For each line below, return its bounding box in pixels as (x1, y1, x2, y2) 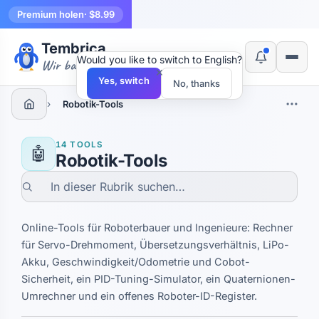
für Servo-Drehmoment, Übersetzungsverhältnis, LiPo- (21, 239, 289, 251)
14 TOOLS (56, 139, 104, 150)
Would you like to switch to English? (77, 53, 242, 66)
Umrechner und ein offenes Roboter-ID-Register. (21, 290, 257, 302)
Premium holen (17, 8, 84, 20)
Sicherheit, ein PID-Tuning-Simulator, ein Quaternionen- (21, 273, 296, 285)
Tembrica (41, 40, 106, 57)
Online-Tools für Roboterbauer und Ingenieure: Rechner (21, 221, 293, 234)
